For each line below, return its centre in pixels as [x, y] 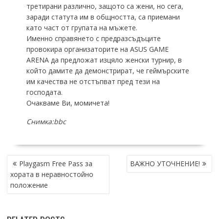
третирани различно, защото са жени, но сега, [105, 6]
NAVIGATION [28, 171]
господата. [44, 92]
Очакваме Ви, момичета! [68, 103]
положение [29, 185]
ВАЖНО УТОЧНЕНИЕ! [165, 164]
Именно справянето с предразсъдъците [93, 39]
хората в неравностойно [52, 175]
